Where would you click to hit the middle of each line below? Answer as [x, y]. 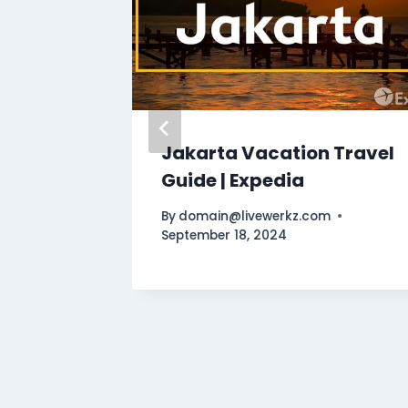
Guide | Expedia [233, 181]
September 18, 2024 [224, 235]
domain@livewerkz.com [255, 216]
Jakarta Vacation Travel [278, 153]
